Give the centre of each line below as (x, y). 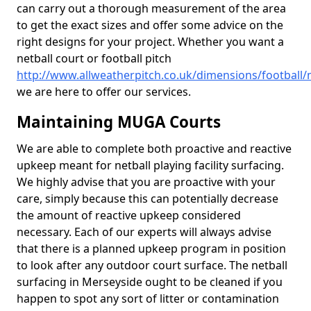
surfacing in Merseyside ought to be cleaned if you (150, 282)
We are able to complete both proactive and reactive (154, 149)
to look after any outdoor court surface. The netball (152, 265)
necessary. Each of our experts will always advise (144, 232)
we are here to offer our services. (104, 92)
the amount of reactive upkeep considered (129, 215)
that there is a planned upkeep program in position (151, 249)
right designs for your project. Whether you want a (150, 42)
